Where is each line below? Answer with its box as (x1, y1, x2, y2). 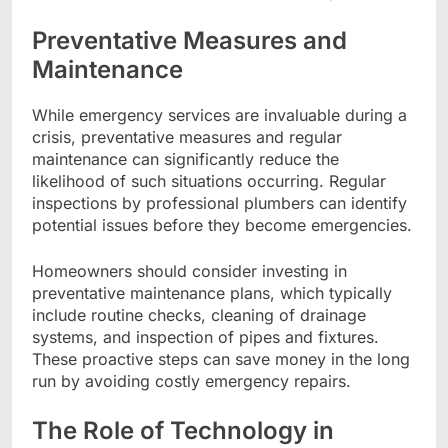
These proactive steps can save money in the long (32, 348, 410, 369)
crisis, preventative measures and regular (32, 126, 342, 147)
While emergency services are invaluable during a (32, 104, 407, 125)
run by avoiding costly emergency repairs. (32, 370, 351, 391)
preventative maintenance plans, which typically (32, 282, 392, 303)
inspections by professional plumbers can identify (32, 192, 407, 213)
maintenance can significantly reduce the (32, 148, 339, 169)
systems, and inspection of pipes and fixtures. (32, 326, 379, 347)
